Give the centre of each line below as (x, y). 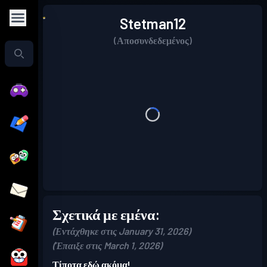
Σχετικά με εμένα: (106, 214)
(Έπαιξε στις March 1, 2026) (107, 245)
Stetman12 (153, 24)
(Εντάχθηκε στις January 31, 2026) (122, 231)
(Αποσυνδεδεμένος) (153, 40)
